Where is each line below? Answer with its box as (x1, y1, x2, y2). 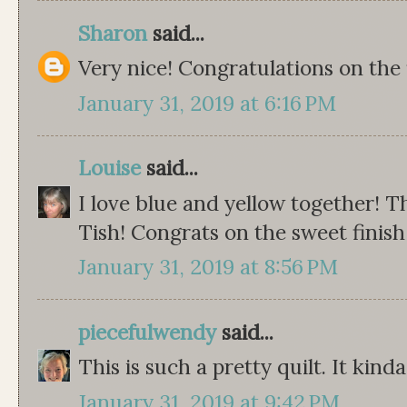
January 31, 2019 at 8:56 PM (78, 253, 338, 281)
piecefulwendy (78, 318, 216, 345)
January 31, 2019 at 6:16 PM (78, 89, 336, 116)
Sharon (78, 19, 147, 46)
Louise (78, 154, 141, 182)
